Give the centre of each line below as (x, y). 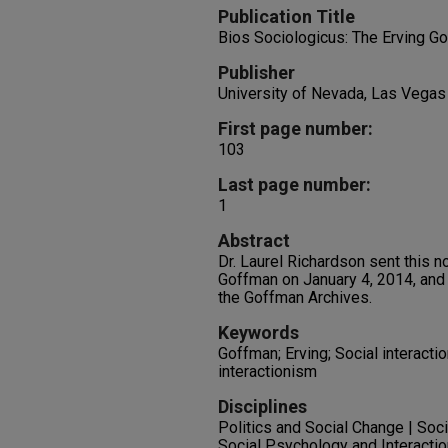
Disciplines (262, 406)
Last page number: (294, 184)
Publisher (256, 72)
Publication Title (286, 16)
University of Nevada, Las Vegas (332, 93)
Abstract (254, 240)
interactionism (267, 371)
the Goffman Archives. (295, 297)
